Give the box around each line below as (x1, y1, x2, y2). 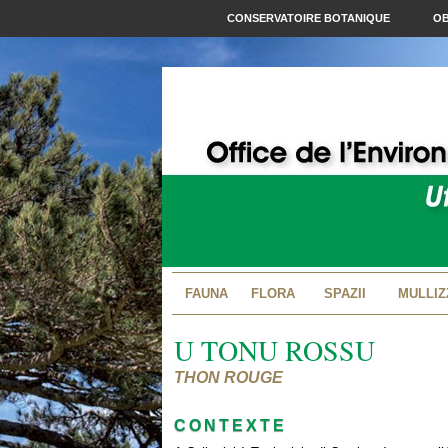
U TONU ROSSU (174, 331, 375, 370)
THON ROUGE (174, 369, 283, 387)
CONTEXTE (174, 417, 287, 435)
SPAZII (323, 286, 366, 302)
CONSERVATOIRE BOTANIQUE (227, 12, 393, 25)
